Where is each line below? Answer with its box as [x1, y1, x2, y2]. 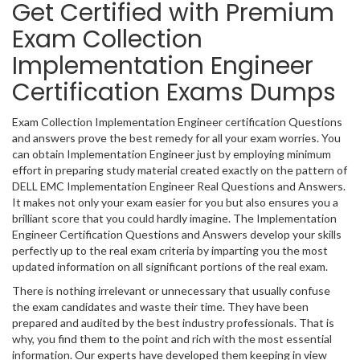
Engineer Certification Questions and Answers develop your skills [12, 227, 342, 241]
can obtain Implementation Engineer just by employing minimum [12, 147, 331, 161]
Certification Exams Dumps [12, 76, 336, 109]
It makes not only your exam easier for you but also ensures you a [12, 195, 338, 209]
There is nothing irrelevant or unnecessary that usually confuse [12, 284, 330, 297]
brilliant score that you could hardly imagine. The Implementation [12, 211, 337, 225]
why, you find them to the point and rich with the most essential [12, 332, 332, 346]
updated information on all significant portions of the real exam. [12, 260, 328, 273]
